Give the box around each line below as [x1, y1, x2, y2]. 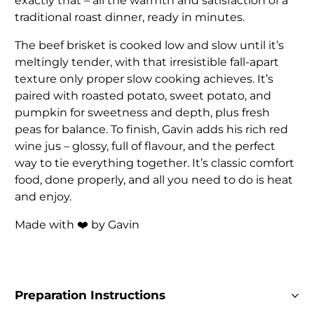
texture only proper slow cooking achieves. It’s [15, 72, 274, 86]
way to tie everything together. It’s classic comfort [15, 156, 295, 170]
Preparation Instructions [15, 288, 166, 303]
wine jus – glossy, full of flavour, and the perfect [15, 139, 276, 153]
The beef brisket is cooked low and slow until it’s [15, 39, 285, 53]
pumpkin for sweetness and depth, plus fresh [15, 106, 271, 120]
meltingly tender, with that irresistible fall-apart [15, 55, 280, 69]
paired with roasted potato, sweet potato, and [15, 89, 272, 103]
